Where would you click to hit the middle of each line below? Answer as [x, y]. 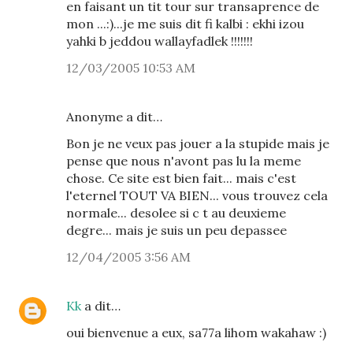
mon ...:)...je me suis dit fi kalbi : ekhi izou [185, 24]
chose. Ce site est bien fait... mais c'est [181, 178]
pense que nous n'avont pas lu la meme [184, 161]
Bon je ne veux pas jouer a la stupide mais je [198, 143]
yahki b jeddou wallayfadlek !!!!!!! [160, 41]
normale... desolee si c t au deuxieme [176, 213]
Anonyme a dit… [114, 117]
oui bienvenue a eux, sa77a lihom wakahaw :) [196, 333]
